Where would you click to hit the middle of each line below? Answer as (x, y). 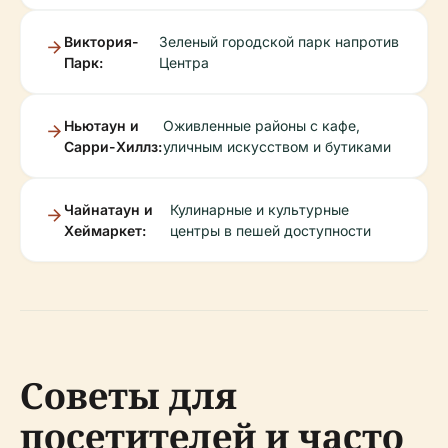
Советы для (128, 396)
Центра (183, 63)
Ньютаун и (101, 126)
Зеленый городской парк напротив (278, 42)
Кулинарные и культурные (260, 210)
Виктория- (101, 42)
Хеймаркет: (105, 231)
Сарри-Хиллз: (113, 147)
